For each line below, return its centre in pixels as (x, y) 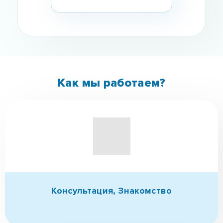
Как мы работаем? (111, 83)
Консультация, (85, 191)
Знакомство (145, 191)
